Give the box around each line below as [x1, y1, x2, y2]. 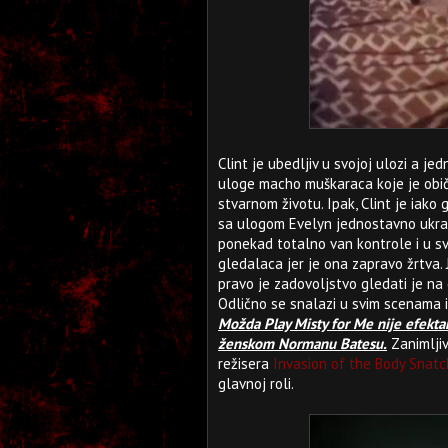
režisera [218, 354, 273, 373]
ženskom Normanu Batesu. [218, 334, 387, 353]
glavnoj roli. [218, 374, 294, 393]
